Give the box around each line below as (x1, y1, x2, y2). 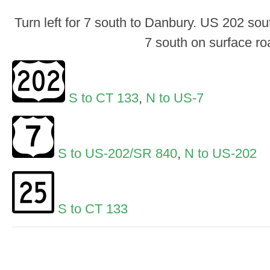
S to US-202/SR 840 (58, 145, 177, 161)
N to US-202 (184, 145, 257, 161)
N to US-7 (146, 90, 204, 105)
